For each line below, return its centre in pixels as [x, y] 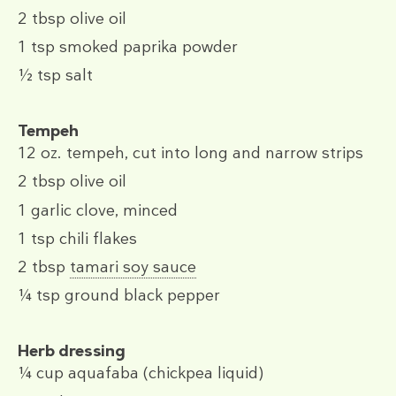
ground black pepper [142, 296]
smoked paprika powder [148, 46]
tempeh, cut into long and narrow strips [215, 153]
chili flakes [98, 238]
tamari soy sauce [133, 267]
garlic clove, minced [104, 210]
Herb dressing [71, 351]
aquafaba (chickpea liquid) [166, 373]
